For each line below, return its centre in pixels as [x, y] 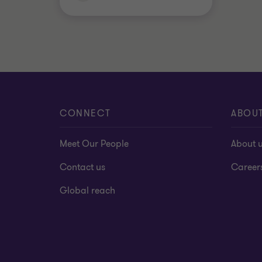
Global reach [87, 191]
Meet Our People [94, 144]
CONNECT [85, 113]
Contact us [82, 167]
